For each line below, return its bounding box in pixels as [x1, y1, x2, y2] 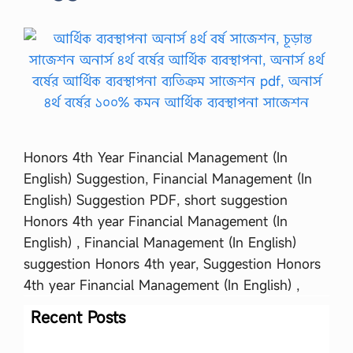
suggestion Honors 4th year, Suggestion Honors [24, 254, 321, 273]
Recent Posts [31, 306, 125, 328]
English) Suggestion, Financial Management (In [24, 169, 312, 188]
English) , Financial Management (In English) [24, 232, 296, 251]
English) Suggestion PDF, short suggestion [24, 190, 288, 209]
